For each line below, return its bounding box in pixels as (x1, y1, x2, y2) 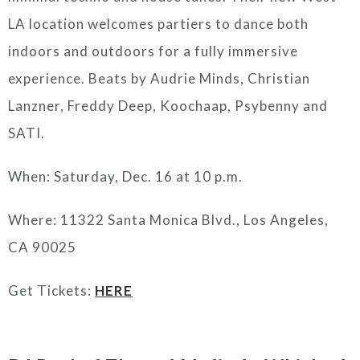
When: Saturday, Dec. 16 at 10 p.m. (8, 168, 243, 185)
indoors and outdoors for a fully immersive (8, 43, 298, 59)
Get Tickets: (8, 282, 95, 299)
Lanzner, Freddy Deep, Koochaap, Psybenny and (8, 97, 328, 114)
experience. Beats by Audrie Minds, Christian (8, 70, 310, 87)
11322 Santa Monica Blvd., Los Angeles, (60, 211, 329, 228)
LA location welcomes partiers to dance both (8, 15, 309, 32)
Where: (8, 211, 60, 228)
